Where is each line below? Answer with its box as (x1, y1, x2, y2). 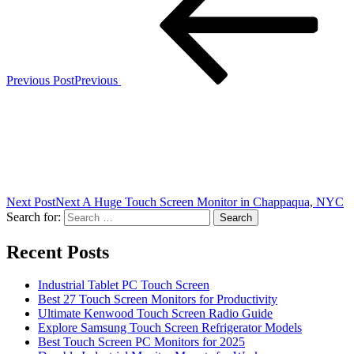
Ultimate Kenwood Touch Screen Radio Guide (38, 307, 273, 321)
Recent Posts (6, 241, 109, 262)
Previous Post (6, 73, 74, 87)
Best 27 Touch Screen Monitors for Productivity (38, 292, 277, 307)
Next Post (6, 194, 55, 209)
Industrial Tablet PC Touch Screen (38, 278, 209, 292)
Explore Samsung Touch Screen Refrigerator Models (38, 321, 302, 335)
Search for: (6, 209, 61, 224)
